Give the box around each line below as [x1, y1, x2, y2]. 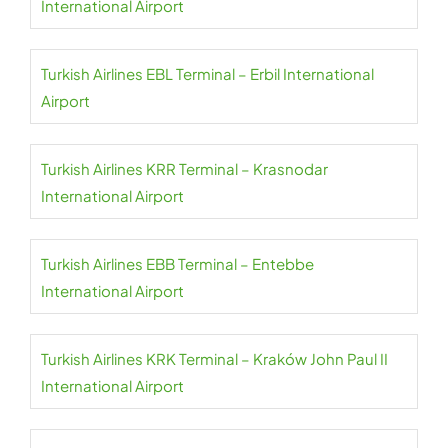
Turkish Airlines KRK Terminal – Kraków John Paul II [41, 349, 388, 368]
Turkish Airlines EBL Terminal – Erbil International [41, 64, 374, 83]
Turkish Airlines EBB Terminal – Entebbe [41, 254, 314, 273]
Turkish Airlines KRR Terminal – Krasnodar [41, 159, 328, 178]
